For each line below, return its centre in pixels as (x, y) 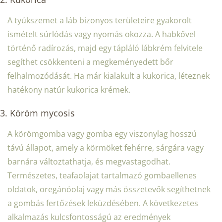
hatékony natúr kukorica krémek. (69, 90)
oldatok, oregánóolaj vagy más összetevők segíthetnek (109, 190)
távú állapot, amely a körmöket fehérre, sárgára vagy (106, 148)
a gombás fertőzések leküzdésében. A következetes (103, 203)
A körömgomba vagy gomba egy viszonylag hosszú (102, 134)
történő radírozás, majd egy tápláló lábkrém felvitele (105, 48)
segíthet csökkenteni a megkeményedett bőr (90, 62)
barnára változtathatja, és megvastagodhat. (89, 162)
